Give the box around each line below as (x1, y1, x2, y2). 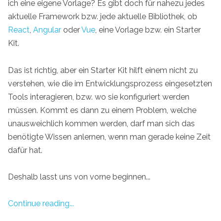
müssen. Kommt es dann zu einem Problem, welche (8, 105, 196, 115)
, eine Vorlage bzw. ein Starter (95, 25, 201, 35)
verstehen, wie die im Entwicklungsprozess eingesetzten (8, 78, 212, 88)
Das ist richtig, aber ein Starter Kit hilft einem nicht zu (8, 65, 198, 75)
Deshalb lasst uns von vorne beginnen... (8, 172, 150, 182)
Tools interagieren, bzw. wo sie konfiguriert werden (8, 92, 189, 102)
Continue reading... (8, 198, 74, 208)
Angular (33, 25, 61, 35)
